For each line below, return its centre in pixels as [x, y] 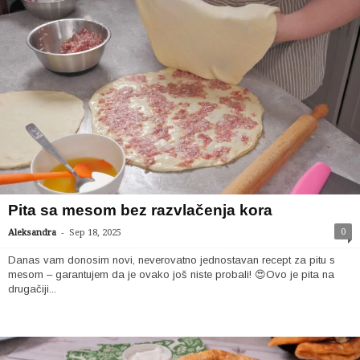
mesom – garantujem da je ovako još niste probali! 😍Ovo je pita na [171, 274]
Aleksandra [32, 233]
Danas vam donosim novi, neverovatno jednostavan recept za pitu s [172, 260]
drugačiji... [32, 289]
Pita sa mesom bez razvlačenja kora [140, 210]
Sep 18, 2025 [95, 233]
